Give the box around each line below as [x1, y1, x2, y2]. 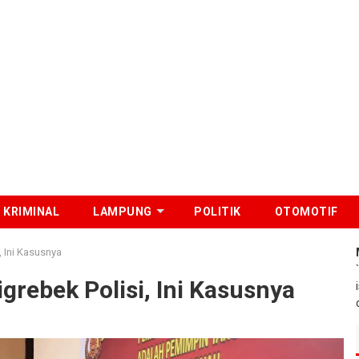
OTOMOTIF [274, 204, 338, 218]
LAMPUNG [93, 204, 152, 218]
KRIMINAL [3, 204, 60, 218]
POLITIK [194, 204, 241, 218]
